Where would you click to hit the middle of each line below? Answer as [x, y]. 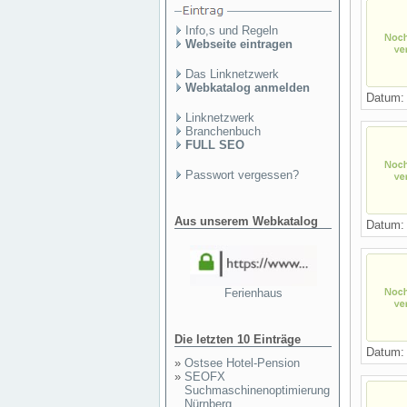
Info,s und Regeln [232, 30]
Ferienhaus [253, 293]
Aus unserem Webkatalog [246, 221]
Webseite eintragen [239, 44]
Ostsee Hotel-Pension [242, 363]
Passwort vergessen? [242, 175]
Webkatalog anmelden [248, 88]
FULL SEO [215, 145]
